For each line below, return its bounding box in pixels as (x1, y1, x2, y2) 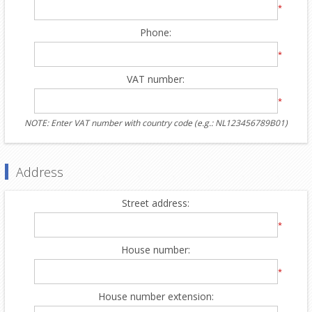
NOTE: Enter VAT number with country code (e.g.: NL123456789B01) (24, 116, 288, 129)
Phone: (140, 25, 172, 39)
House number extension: (97, 289, 214, 303)
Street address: (122, 196, 190, 210)
